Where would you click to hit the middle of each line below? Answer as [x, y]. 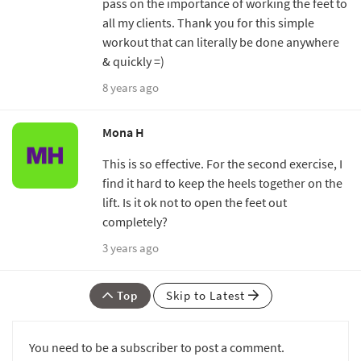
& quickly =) [133, 62]
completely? [135, 222]
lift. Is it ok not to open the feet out [195, 203]
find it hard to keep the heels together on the [222, 183]
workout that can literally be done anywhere [221, 42]
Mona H [123, 133]
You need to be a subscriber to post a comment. [157, 348]
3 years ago [131, 248]
